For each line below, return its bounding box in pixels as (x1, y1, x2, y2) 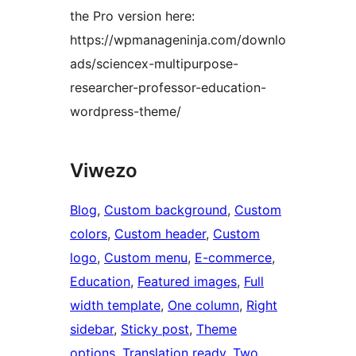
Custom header (114, 226, 206, 242)
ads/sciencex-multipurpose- (70, 56, 238, 72)
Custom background (104, 202, 227, 219)
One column (168, 297, 239, 314)
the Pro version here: (70, 8, 195, 25)
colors (70, 226, 107, 242)
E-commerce (195, 250, 272, 266)
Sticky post (121, 321, 189, 338)
